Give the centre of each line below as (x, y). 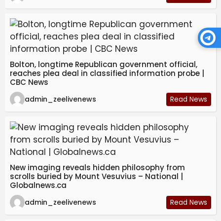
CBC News (29, 82)
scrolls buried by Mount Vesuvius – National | (96, 177)
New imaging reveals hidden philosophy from (97, 168)
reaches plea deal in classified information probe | (107, 74)
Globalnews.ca (38, 185)
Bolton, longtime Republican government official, (104, 65)
